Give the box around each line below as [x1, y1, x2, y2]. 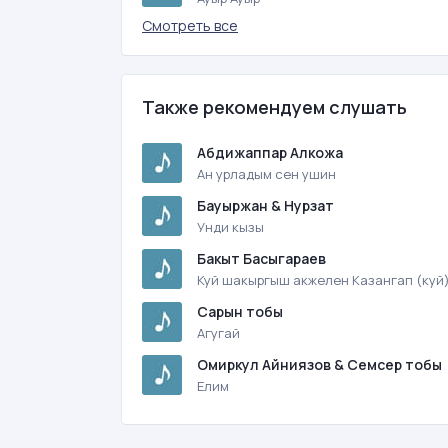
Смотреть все [142, 16, 238, 35]
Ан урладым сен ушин [197, 165, 336, 183]
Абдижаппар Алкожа [197, 143, 343, 162]
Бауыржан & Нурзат [197, 196, 334, 215]
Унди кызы [197, 218, 264, 236]
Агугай [197, 324, 240, 342]
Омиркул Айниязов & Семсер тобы [197, 355, 442, 374]
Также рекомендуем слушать [142, 95, 407, 119]
